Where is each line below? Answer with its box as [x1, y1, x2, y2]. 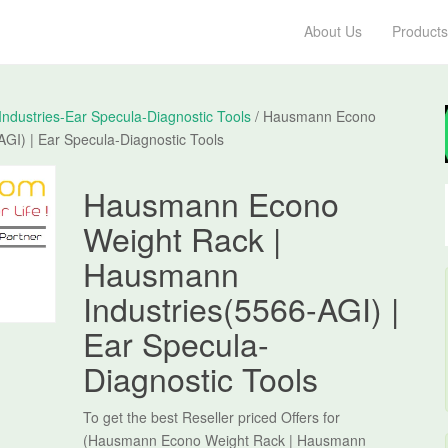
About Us [304, 21, 362, 41]
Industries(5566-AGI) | [82, 285, 399, 331]
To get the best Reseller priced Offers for [82, 407, 340, 427]
